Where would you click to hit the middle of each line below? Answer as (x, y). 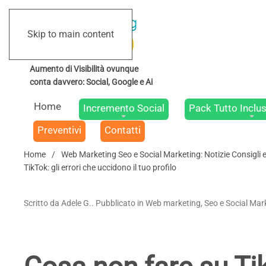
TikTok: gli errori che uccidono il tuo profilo (100, 167)
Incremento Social (123, 108)
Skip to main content (71, 34)
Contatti (123, 130)
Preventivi (59, 130)
